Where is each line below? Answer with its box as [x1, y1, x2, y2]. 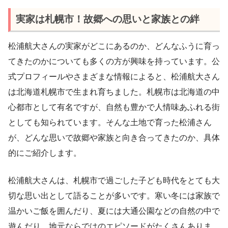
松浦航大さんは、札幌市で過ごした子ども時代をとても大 [8, 176, 220, 185]
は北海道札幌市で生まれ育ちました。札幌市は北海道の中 [8, 88, 220, 97]
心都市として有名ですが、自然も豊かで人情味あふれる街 [8, 103, 220, 112]
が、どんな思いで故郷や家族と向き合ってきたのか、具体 [8, 133, 220, 142]
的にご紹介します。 [8, 149, 81, 158]
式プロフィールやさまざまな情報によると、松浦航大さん [8, 72, 220, 81]
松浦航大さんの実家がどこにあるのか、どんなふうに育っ [8, 42, 220, 51]
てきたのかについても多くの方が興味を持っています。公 [8, 57, 220, 66]
